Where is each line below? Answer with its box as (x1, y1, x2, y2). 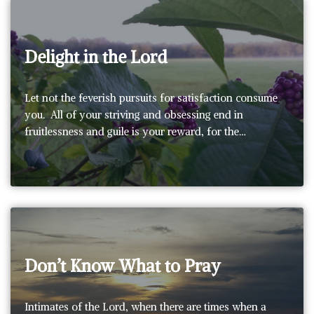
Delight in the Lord (25, 46, 168, 67)
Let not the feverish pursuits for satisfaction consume (25, 90, 278, 104)
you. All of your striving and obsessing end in (25, 107, 243, 121)
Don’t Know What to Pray (25, 254, 221, 276)
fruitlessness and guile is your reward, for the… (25, 124, 249, 138)
